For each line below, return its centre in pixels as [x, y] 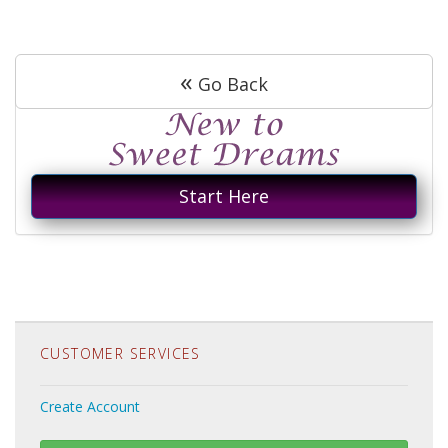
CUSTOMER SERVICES [120, 353]
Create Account [90, 406]
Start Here [224, 196]
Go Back [230, 84]
